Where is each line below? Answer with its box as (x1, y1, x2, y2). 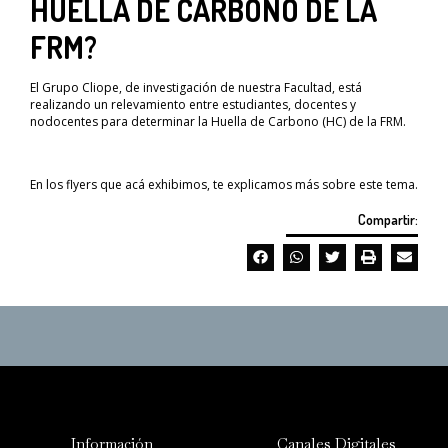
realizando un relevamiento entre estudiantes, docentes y (30, 96, 356, 114)
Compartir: (358, 210, 418, 228)
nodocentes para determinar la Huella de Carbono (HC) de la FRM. (30, 113, 406, 131)
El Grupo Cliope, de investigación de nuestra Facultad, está (30, 79, 362, 97)
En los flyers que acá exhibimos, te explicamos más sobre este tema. (30, 176, 418, 194)
